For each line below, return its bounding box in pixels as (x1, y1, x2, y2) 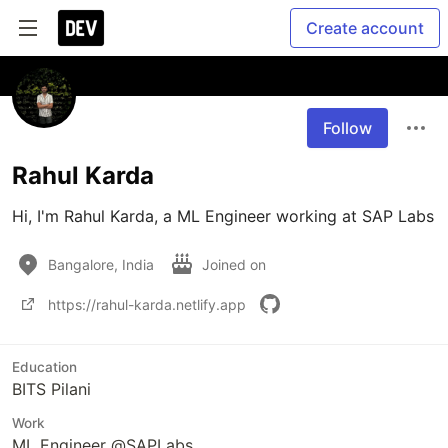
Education (12, 359, 77, 375)
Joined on (202, 255, 270, 273)
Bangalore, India (48, 255, 154, 273)
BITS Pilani (12, 379, 91, 399)
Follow (323, 118, 372, 138)
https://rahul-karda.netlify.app (48, 295, 246, 313)
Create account (306, 18, 424, 38)
